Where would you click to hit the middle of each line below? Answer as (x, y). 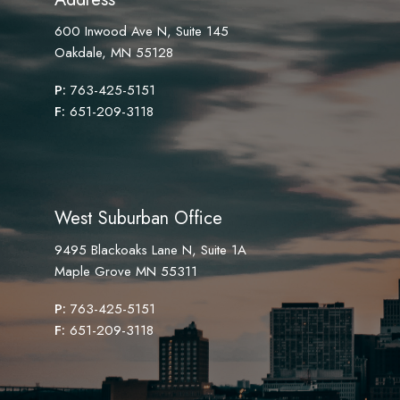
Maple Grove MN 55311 (126, 272)
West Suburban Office (139, 219)
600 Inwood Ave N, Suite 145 (142, 31)
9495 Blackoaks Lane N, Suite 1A (151, 250)
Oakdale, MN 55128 (114, 52)
